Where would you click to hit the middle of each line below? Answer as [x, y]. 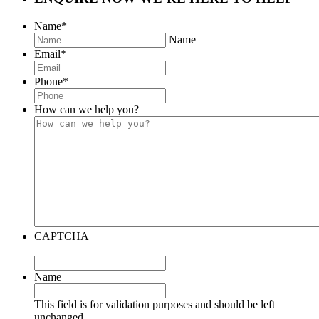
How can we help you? [87, 109]
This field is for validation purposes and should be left [155, 304]
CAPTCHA [62, 236]
